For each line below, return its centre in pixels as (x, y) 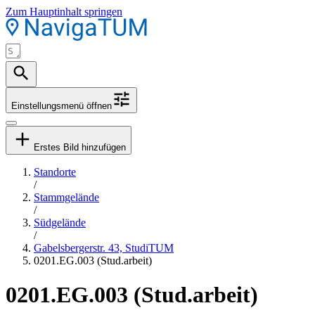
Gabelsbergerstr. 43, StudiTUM (104, 248)
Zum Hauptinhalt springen (64, 12)
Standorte (55, 172)
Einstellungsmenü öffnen (62, 106)
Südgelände (60, 223)
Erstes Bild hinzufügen (80, 147)
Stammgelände (66, 197)
